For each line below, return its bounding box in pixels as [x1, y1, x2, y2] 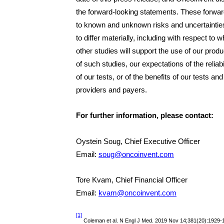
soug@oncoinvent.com [98, 150, 174, 158]
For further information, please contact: [76, 111, 213, 120]
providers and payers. [76, 85, 147, 94]
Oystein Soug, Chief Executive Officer [76, 137, 200, 145]
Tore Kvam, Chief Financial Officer [76, 176, 187, 184]
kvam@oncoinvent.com [98, 189, 176, 197]
